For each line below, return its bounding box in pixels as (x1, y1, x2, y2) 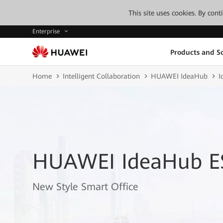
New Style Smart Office (32, 181, 138, 193)
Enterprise (32, 28, 62, 35)
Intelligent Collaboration (63, 72, 140, 80)
